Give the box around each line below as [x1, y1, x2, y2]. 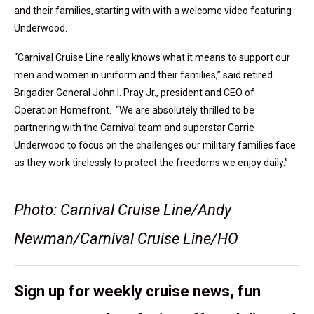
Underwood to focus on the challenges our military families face [14, 139, 296, 151]
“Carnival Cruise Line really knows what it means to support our [14, 52, 290, 64]
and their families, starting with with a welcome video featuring [14, 5, 292, 17]
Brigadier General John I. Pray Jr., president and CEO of [14, 87, 254, 99]
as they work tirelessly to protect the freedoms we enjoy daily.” [14, 157, 288, 169]
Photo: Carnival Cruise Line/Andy [14, 201, 231, 219]
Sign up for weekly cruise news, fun [14, 282, 261, 301]
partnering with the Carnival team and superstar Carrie [14, 122, 254, 134]
